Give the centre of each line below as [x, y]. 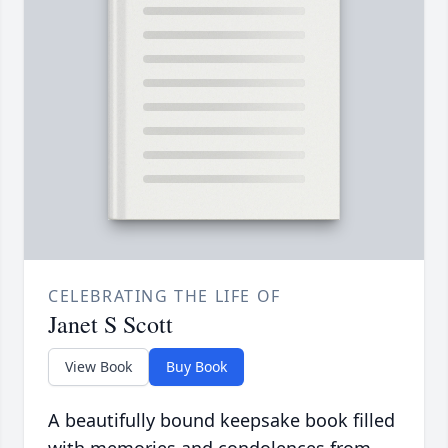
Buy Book [196, 367]
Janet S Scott [110, 324]
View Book [98, 367]
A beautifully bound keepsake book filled [221, 420]
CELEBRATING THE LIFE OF [164, 296]
